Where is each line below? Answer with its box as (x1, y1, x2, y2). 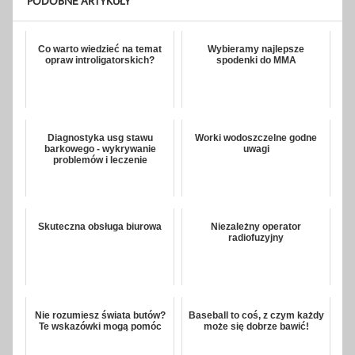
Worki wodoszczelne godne (195, 132, 317, 144)
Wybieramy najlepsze (208, 44, 304, 55)
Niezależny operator (211, 221, 301, 233)
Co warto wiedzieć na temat (38, 44, 162, 55)
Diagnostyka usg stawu (47, 132, 153, 144)
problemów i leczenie (52, 155, 147, 166)
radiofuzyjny (228, 232, 284, 244)
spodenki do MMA (216, 55, 296, 67)
